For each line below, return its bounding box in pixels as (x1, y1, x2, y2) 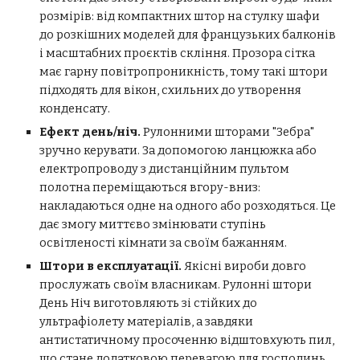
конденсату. (39, 101, 111, 116)
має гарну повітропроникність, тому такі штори (39, 64, 329, 79)
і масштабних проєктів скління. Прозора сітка (39, 46, 316, 60)
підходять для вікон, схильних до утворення (39, 83, 302, 97)
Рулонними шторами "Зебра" (141, 125, 315, 139)
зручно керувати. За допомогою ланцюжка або (39, 143, 317, 157)
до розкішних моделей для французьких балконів (39, 27, 337, 42)
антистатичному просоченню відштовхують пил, (39, 333, 335, 347)
